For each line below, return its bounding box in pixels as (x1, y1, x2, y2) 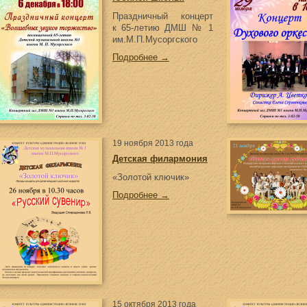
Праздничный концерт (112, 11, 213, 21)
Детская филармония (112, 153, 208, 164)
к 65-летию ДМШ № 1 (112, 23, 213, 33)
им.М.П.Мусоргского (112, 34, 197, 45)
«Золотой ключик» (112, 172, 189, 182)
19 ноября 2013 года (112, 138, 193, 148)
